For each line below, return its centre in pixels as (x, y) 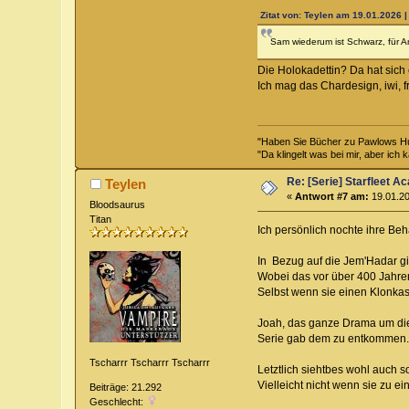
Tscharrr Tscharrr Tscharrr (150, 363)
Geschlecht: (118, 401)
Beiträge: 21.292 (126, 387)
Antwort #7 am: (332, 197)
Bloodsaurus (118, 205)
